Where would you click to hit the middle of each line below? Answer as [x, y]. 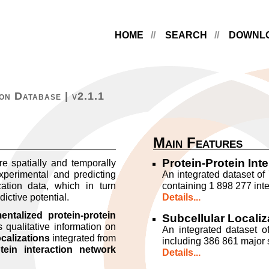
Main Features [198, 143]
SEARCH [186, 35]
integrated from [83, 238]
